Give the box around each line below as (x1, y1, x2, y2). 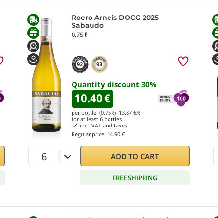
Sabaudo (72, 21, 104, 30)
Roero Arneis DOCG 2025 (72, 13, 159, 22)
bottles (103, 115, 122, 123)
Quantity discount (72, 79, 141, 89)
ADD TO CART (111, 151, 159, 161)
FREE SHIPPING (112, 173, 158, 182)
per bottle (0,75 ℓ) (72, 109, 119, 116)
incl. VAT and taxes (78, 122, 127, 129)
